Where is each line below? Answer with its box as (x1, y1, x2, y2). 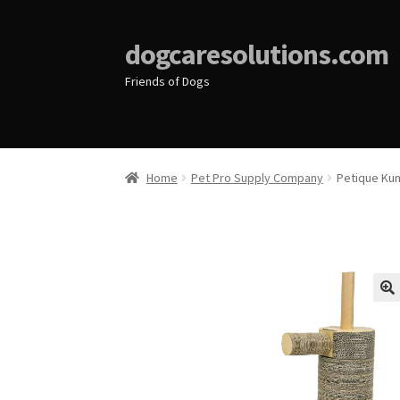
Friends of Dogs (125, 72, 211, 89)
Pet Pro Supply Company (190, 170, 323, 187)
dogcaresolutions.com (125, 36, 389, 72)
